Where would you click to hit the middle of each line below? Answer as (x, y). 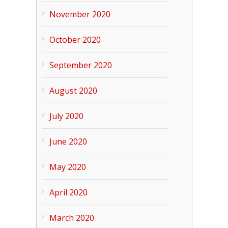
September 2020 (80, 65)
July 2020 (66, 116)
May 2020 (67, 167)
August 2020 (73, 91)
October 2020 (75, 40)
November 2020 (80, 14)
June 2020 (68, 141)
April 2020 (68, 192)
